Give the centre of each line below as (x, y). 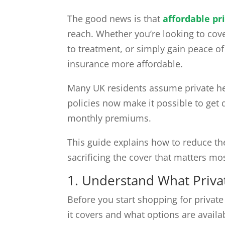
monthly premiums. (109, 118)
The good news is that (115, 19)
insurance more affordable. (125, 64)
